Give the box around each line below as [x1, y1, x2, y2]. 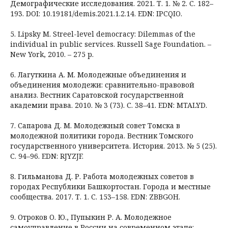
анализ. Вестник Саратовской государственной [10, 90, 184, 100]
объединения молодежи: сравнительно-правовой [10, 79, 194, 90]
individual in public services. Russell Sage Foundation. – [10, 39, 211, 49]
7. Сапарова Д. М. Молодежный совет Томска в [10, 120, 180, 130]
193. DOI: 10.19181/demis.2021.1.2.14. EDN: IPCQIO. [10, 8, 182, 18]
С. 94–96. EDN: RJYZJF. [10, 151, 83, 161]
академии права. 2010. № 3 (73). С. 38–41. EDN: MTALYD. [10, 100, 207, 110]
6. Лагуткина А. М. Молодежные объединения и [10, 69, 186, 79]
